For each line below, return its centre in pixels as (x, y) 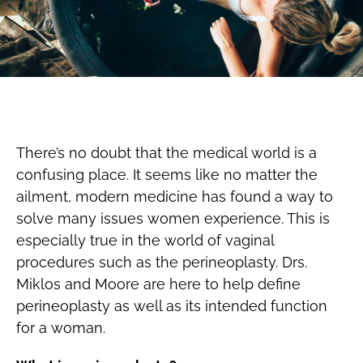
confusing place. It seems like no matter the (167, 175)
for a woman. (60, 328)
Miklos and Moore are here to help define (158, 284)
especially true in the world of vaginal (145, 241)
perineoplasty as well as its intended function (171, 306)
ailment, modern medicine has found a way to (174, 197)
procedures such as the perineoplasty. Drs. (161, 263)
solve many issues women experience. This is (173, 219)
